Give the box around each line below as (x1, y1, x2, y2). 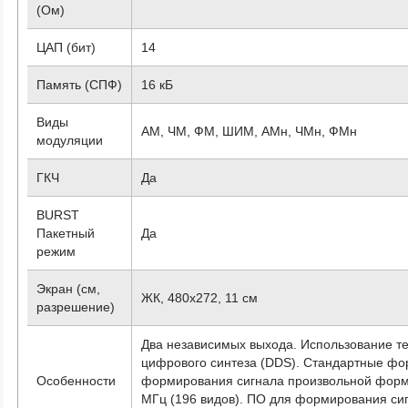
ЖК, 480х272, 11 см (141, 290, 259, 305)
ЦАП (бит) (36, 39, 97, 55)
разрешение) (36, 299, 116, 314)
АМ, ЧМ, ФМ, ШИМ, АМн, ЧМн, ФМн (141, 123, 358, 138)
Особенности (36, 372, 117, 388)
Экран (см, (36, 280, 101, 296)
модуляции (36, 132, 104, 148)
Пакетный (36, 225, 96, 240)
